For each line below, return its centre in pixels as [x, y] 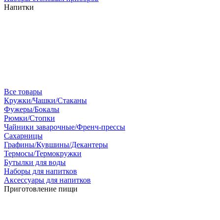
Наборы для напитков [41, 171]
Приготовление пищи [41, 189]
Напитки [19, 7]
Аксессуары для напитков [47, 180]
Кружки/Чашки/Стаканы [45, 100]
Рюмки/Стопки [29, 118]
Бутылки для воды [35, 162]
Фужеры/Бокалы [32, 109]
